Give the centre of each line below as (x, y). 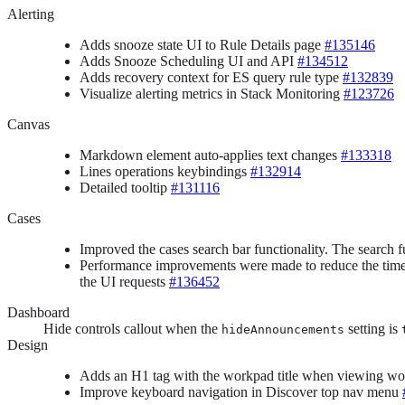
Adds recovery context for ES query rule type (211, 77)
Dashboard (38, 312)
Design (28, 344)
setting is (373, 328)
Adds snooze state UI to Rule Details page (202, 44)
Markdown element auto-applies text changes (210, 155)
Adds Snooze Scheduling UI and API (188, 61)
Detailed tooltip (125, 187)
